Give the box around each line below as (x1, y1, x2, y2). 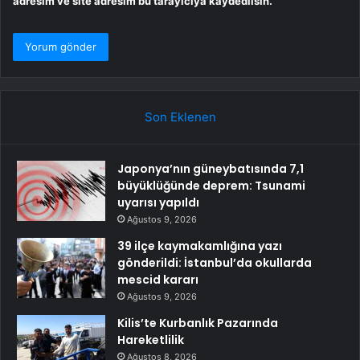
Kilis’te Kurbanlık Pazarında (117, 315, 278, 332)
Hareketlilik (117, 332, 184, 349)
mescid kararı (117, 272, 198, 288)
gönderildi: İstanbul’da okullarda (117, 255, 312, 272)
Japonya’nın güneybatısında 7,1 (117, 161, 304, 178)
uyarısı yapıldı (117, 194, 199, 211)
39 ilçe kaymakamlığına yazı (117, 238, 282, 255)
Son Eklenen (144, 109, 216, 125)
